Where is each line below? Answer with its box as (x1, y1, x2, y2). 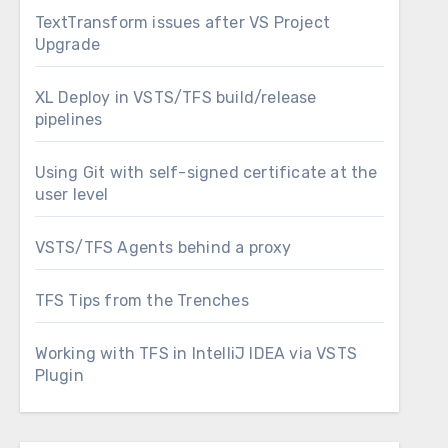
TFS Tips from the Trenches (34, 291, 249, 310)
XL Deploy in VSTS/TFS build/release (34, 88, 317, 107)
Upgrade (34, 35, 101, 54)
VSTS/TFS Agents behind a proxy (34, 238, 292, 257)
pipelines (34, 110, 103, 129)
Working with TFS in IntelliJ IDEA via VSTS (34, 344, 358, 363)
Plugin (34, 366, 84, 385)
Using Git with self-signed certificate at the (34, 163, 378, 182)
